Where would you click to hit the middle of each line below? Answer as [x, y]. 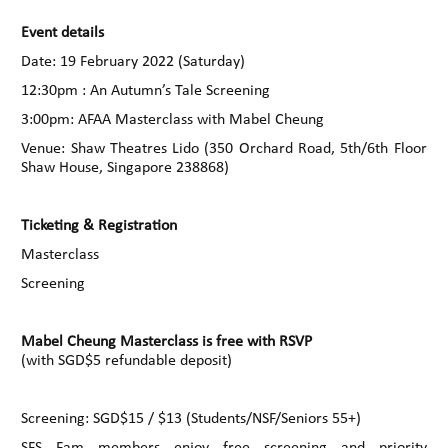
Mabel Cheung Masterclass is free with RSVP [167, 341]
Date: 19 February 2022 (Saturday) [133, 61]
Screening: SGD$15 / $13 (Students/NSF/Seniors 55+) [191, 418]
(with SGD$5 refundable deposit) [127, 360]
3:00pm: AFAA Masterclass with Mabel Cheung [173, 119]
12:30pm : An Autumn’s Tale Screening [146, 90]
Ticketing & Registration [99, 225]
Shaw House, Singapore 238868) [125, 167]
